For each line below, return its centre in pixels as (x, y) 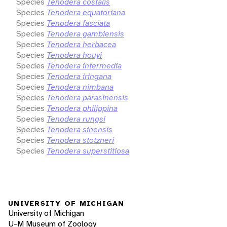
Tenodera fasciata (78, 23)
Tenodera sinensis (80, 129)
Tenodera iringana (79, 76)
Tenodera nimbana (80, 87)
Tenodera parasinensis (87, 97)
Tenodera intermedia (84, 65)
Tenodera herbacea (81, 44)
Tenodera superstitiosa (88, 150)
